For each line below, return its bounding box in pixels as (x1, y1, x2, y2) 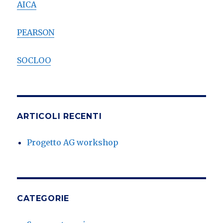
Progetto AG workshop (27, 137, 119, 147)
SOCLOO (17, 55, 51, 65)
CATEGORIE (17, 193, 70, 203)
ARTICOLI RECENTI (17, 111, 102, 121)
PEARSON (17, 27, 55, 37)
